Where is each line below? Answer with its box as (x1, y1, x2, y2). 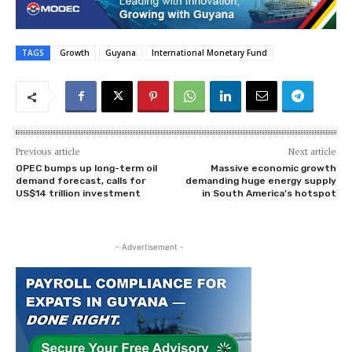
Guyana (105, 47, 136, 59)
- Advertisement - (115, 242, 184, 252)
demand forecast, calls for (16, 175, 145, 187)
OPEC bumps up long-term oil (16, 163, 157, 174)
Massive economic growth (210, 163, 336, 174)
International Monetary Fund (152, 47, 267, 59)
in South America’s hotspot (201, 188, 336, 200)
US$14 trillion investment (16, 188, 141, 200)
